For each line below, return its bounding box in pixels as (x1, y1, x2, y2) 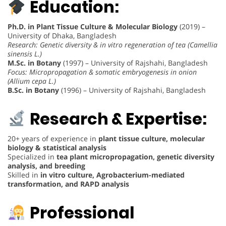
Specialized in (8, 151, 56, 161)
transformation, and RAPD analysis (8, 179, 129, 189)
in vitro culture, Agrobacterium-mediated (40, 169, 185, 180)
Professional (30, 201, 135, 224)
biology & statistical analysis (8, 142, 106, 152)
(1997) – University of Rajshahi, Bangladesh (61, 58, 208, 68)
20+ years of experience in (8, 133, 98, 143)
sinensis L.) (8, 49, 42, 59)
